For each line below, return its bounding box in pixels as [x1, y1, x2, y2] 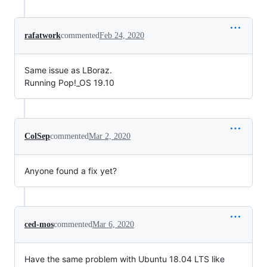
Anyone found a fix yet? [24, 165, 117, 176]
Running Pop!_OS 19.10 [24, 77, 114, 88]
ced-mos [24, 219, 54, 229]
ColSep [24, 131, 50, 141]
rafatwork [24, 30, 61, 40]
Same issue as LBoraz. [24, 64, 112, 75]
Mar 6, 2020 [92, 219, 134, 229]
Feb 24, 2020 [100, 30, 144, 40]
